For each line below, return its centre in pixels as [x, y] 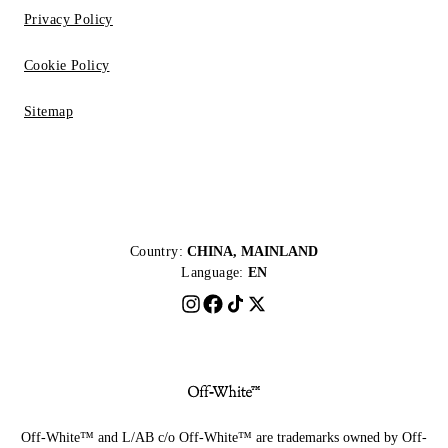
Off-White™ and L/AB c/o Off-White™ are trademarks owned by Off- [224, 437]
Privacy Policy [68, 19]
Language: [212, 272]
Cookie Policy [67, 65]
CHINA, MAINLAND [253, 251]
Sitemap [48, 111]
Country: [156, 251]
